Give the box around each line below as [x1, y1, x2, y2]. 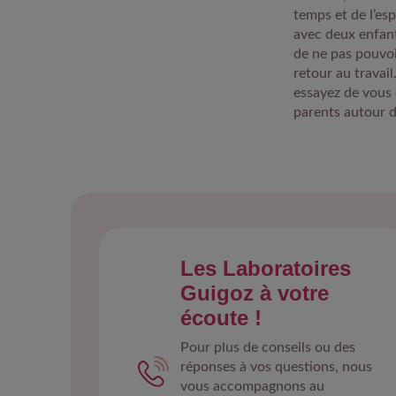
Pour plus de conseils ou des [179, 340, 355, 354]
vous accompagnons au [179, 379, 324, 393]
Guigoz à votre [179, 281, 329, 305]
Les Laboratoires [179, 256, 351, 280]
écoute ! [179, 306, 262, 330]
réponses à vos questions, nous [179, 360, 372, 374]
